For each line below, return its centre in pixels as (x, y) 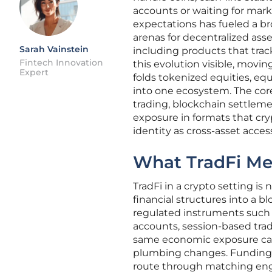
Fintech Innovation (61, 63)
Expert (34, 72)
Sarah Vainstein (54, 49)
